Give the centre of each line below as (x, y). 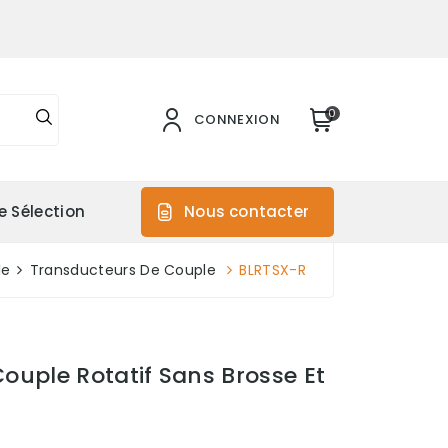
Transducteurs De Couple (123, 270)
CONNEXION (237, 119)
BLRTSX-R (272, 270)
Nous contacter (246, 211)
